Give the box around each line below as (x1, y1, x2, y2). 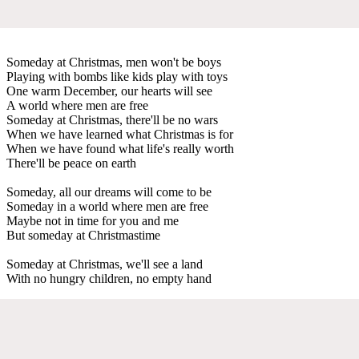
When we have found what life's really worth (6, 141, 234, 155)
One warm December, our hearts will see (6, 83, 212, 98)
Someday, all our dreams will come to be (6, 184, 212, 199)
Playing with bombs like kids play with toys (6, 69, 228, 83)
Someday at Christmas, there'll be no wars (6, 112, 218, 127)
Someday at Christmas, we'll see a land (6, 256, 203, 271)
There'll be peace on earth (6, 155, 136, 170)
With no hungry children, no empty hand (6, 271, 212, 285)
